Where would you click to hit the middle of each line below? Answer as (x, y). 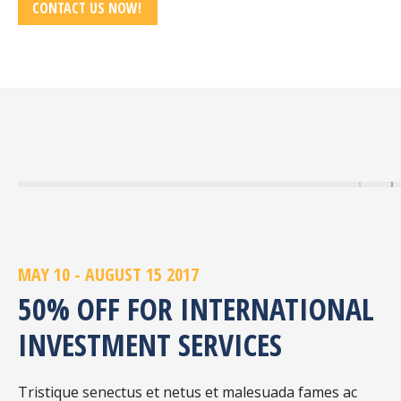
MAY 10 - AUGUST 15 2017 (108, 274)
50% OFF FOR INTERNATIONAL (196, 308)
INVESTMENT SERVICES (150, 344)
